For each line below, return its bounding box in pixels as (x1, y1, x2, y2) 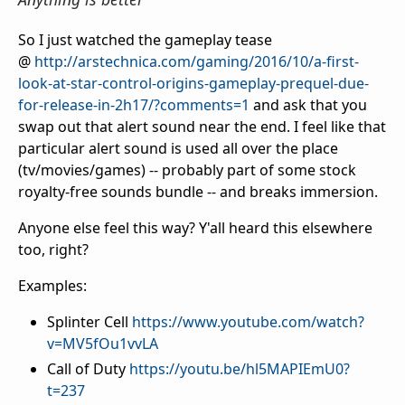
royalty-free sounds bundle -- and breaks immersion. (18, 182, 378, 202)
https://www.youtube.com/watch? (132, 312, 364, 333)
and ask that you (250, 95, 367, 116)
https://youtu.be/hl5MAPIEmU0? (129, 359, 350, 380)
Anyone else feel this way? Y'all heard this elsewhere (18, 218, 372, 239)
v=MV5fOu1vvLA (47, 334, 158, 354)
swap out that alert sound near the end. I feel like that (18, 117, 386, 137)
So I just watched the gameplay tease (18, 30, 272, 51)
